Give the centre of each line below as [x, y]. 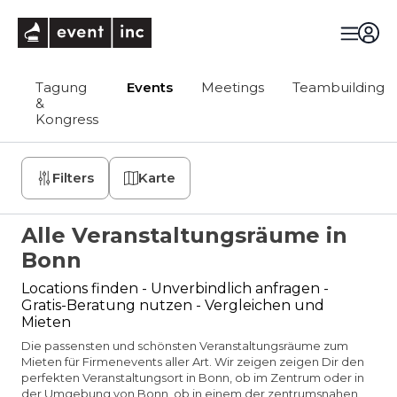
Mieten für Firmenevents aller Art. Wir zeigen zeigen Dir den [193, 362]
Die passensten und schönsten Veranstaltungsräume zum [185, 346]
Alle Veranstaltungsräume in [184, 235]
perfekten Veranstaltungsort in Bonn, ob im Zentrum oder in [193, 378]
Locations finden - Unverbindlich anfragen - [175, 288]
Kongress [67, 119]
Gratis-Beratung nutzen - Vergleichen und [173, 305]
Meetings [233, 87]
